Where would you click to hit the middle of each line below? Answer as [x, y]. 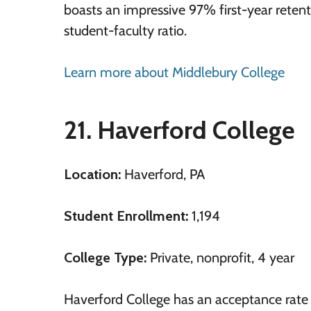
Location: [92, 174]
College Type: [105, 258]
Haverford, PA [163, 174]
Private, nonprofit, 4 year [220, 258]
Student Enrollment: [126, 216]
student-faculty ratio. [125, 31]
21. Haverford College [179, 130]
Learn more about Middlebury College [174, 72]
